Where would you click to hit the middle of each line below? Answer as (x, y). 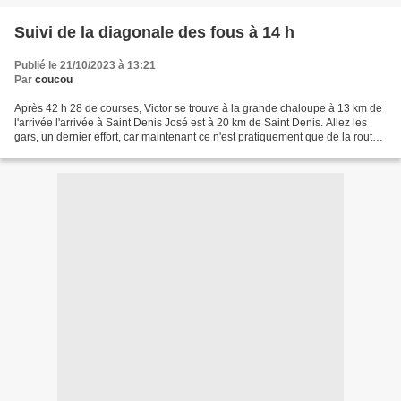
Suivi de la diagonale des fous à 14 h (154, 32)
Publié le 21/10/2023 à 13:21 (85, 65)
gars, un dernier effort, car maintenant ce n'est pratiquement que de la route (196, 137)
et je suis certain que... (68, 151)
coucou (54, 79)
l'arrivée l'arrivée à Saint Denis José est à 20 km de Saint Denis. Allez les (191, 122)
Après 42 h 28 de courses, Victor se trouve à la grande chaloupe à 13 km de (198, 108)
